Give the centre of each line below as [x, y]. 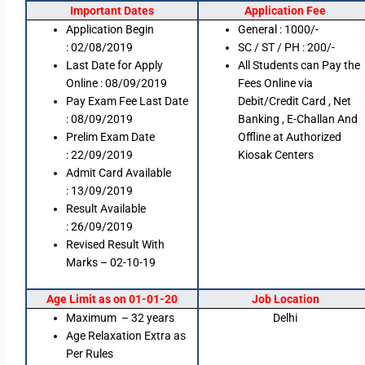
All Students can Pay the [299, 66]
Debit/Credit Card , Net [295, 101]
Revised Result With [116, 245]
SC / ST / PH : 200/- [287, 48]
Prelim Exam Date [111, 137]
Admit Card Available [119, 173]
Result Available [106, 209]
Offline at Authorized [290, 137]
